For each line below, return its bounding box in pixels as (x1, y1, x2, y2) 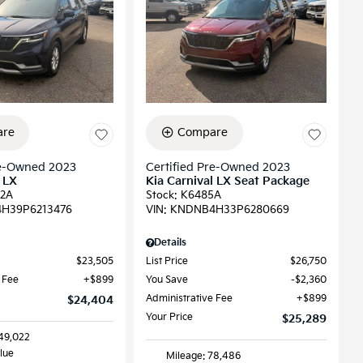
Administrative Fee (145, 292, 233, 305)
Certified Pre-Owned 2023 (145, 160, 290, 174)
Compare (177, 125, 228, 139)
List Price (145, 254, 188, 267)
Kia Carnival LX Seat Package (145, 173, 310, 188)
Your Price (145, 310, 193, 323)
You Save (145, 273, 188, 286)
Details (153, 236, 186, 249)
